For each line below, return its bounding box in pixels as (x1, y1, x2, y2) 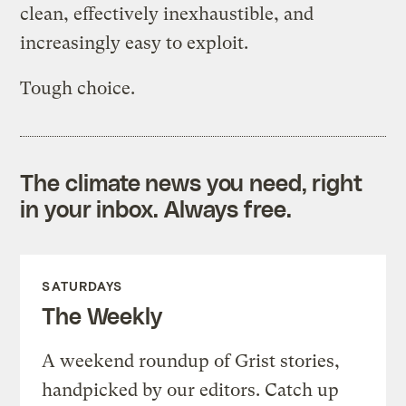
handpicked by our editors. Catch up (42, 379, 340, 401)
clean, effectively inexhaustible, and (20, 3, 314, 24)
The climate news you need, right (20, 168, 363, 196)
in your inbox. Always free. (20, 194, 292, 222)
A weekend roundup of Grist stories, (42, 350, 341, 372)
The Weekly (42, 301, 162, 329)
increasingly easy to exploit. (20, 32, 249, 53)
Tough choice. (20, 77, 136, 99)
